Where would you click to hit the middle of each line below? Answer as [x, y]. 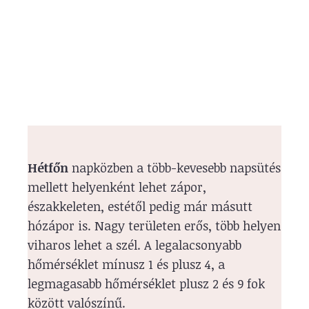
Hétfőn [48, 167]
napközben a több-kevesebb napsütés [175, 167]
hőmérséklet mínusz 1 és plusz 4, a [126, 264]
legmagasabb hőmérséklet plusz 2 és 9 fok [146, 283]
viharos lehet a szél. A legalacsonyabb [134, 245]
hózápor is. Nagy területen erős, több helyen [154, 225]
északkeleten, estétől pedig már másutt [140, 206]
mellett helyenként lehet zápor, [117, 187]
